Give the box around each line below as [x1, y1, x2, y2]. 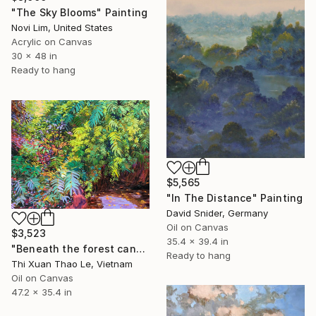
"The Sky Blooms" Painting [11, 6, 147, 19]
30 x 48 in [11, 50, 57, 62]
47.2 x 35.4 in [11, 286, 72, 298]
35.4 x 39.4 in [166, 235, 229, 247]
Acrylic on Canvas [11, 36, 92, 48]
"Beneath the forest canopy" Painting [135, 243, 145, 255]
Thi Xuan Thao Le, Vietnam [11, 258, 133, 270]
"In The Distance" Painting [166, 191, 303, 204]
